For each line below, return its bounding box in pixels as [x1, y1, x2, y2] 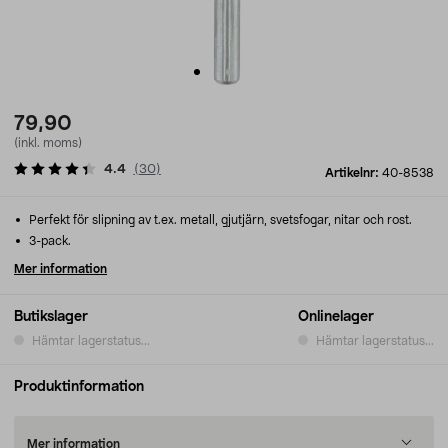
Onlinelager [298, 310, 374, 324]
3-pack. [26, 235, 71, 247]
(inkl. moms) [14, 137, 82, 149]
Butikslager [14, 310, 88, 324]
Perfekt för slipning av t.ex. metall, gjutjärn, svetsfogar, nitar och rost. [26, 214, 412, 226]
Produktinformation [14, 380, 144, 394]
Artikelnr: [325, 167, 382, 179]
